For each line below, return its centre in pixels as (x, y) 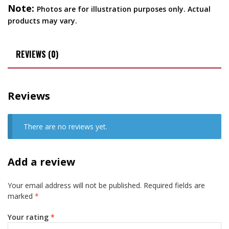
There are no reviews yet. (66, 127)
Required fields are (174, 186)
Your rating (29, 217)
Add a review (41, 162)
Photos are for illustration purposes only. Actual (124, 9)
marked (21, 196)
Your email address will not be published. (75, 186)
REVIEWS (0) (37, 54)
